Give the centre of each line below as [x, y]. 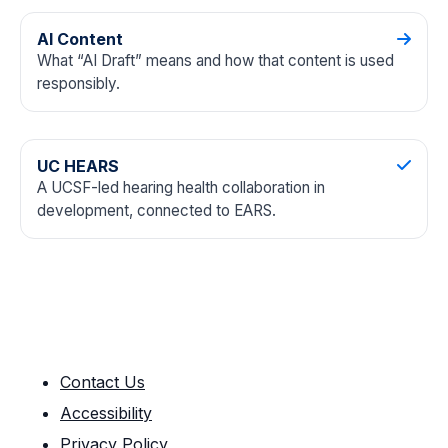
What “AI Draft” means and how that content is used [215, 61]
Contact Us [102, 381]
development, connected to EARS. [156, 210]
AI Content [80, 39]
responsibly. [78, 84]
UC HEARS [78, 165]
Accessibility [106, 413]
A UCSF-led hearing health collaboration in [181, 187]
